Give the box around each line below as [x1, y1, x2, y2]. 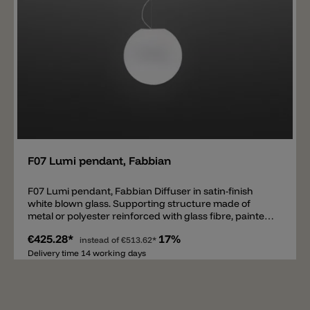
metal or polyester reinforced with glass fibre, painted [28, 210, 271, 222]
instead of [80, 235, 121, 245]
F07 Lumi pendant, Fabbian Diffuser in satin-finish [28, 185, 154, 197]
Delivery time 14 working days [28, 248, 146, 258]
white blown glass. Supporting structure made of [28, 197, 250, 210]
